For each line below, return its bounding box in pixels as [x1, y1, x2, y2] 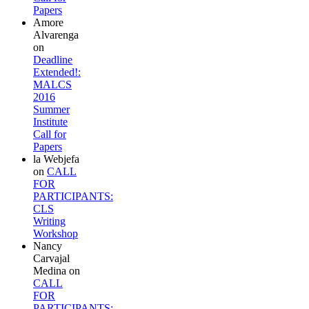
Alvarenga [33, 28, 79, 41]
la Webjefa [33, 152, 79, 165]
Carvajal [33, 252, 70, 264]
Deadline [33, 53, 72, 66]
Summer [33, 103, 70, 115]
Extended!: [33, 66, 81, 78]
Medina [33, 264, 66, 277]
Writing [33, 215, 66, 227]
